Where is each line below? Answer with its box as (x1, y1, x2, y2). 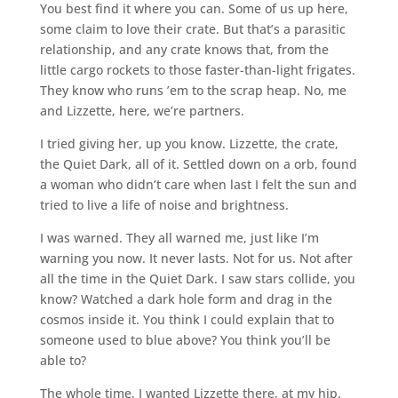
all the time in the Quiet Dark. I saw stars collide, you (39, 269, 355, 287)
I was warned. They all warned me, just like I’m (39, 228, 319, 246)
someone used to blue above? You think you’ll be (39, 330, 330, 348)
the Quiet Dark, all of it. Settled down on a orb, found (39, 155, 357, 172)
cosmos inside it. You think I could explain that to (39, 310, 334, 328)
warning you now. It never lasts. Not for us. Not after (39, 249, 353, 267)
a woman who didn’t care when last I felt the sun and (39, 175, 357, 193)
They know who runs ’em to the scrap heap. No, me (39, 81, 346, 99)
